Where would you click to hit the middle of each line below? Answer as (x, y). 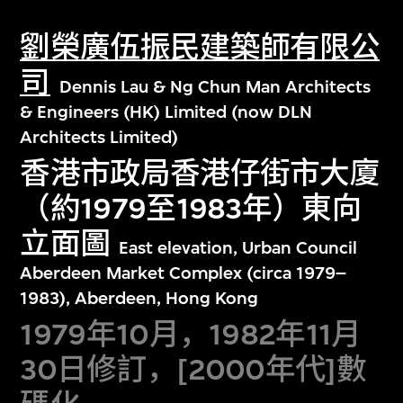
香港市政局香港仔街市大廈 (200, 173)
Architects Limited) (99, 138)
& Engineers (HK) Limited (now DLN (166, 112)
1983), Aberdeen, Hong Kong (139, 298)
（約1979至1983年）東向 (191, 208)
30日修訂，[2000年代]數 (193, 369)
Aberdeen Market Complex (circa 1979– (184, 273)
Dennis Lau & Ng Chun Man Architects (215, 87)
